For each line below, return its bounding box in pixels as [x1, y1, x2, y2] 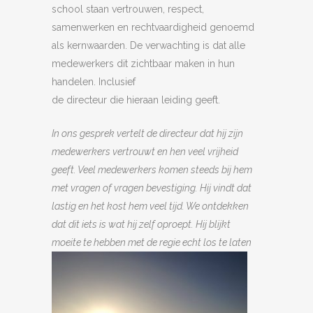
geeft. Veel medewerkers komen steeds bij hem [52, 164, 252, 175]
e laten [222, 237, 252, 248]
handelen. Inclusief [52, 76, 136, 87]
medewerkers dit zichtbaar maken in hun [52, 58, 235, 69]
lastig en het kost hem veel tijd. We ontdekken [52, 201, 249, 212]
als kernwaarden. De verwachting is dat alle [52, 40, 245, 51]
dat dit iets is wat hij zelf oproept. [52, 219, 196, 230]
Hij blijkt [196, 219, 231, 230]
